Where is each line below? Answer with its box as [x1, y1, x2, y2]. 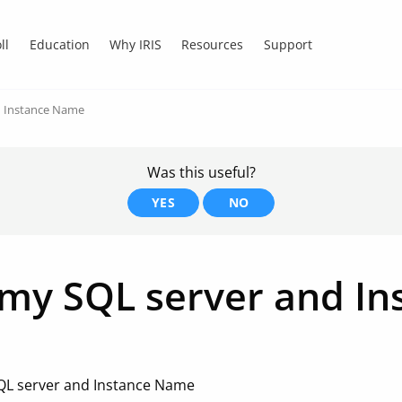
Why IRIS [109, 35, 162, 53]
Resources [181, 35, 244, 53]
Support [263, 35, 312, 53]
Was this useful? [146, 162, 256, 182]
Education [29, 35, 90, 53]
